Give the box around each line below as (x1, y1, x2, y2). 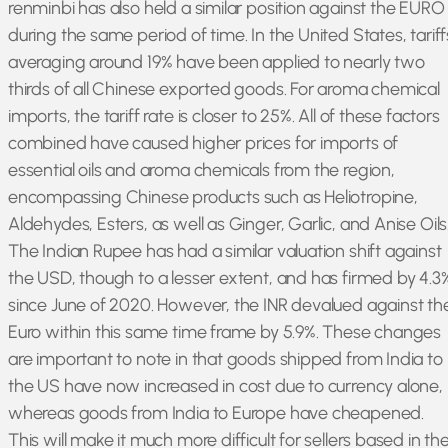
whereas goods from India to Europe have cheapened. (8, 402, 425, 424)
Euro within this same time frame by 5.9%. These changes (8, 321, 442, 343)
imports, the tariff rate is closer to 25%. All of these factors (8, 105, 440, 127)
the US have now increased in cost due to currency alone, (8, 375, 443, 397)
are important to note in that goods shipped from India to (8, 348, 443, 370)
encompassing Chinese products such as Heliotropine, (8, 186, 418, 208)
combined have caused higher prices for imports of (8, 132, 399, 154)
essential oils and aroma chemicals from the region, (8, 159, 395, 181)
